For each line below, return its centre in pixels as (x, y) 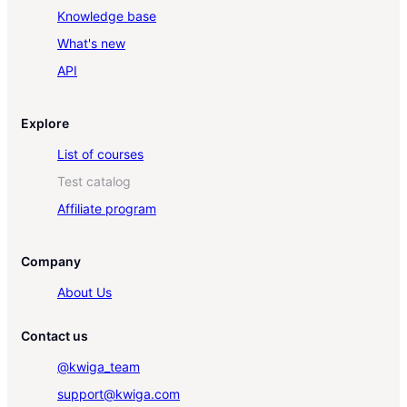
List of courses (100, 154)
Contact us (55, 336)
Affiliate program (107, 209)
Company (51, 262)
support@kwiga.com (119, 394)
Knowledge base (107, 16)
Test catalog (94, 182)
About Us (84, 293)
